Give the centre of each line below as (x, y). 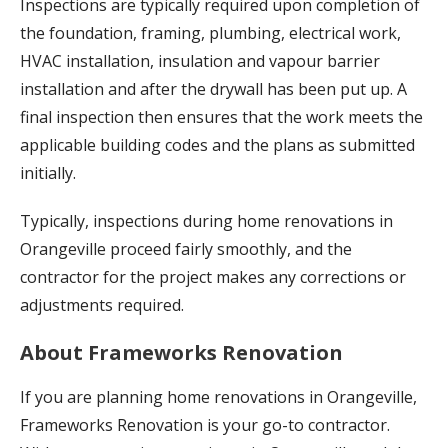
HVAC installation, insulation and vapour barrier (200, 61)
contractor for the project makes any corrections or (213, 277)
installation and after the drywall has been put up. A (213, 89)
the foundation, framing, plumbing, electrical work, (210, 33)
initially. (48, 173)
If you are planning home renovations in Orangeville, (218, 397)
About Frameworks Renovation (181, 353)
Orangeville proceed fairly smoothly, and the (186, 249)
